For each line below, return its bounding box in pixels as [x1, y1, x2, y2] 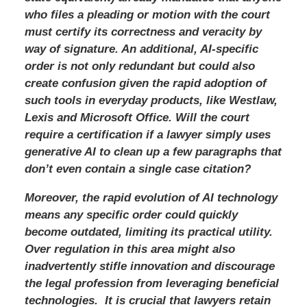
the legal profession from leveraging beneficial [24, 276, 279, 290]
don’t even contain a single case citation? [24, 162, 254, 175]
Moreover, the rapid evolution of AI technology [24, 191, 278, 204]
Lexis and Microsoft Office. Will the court [24, 110, 249, 124]
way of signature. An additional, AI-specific [24, 42, 258, 56]
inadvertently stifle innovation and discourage [24, 259, 275, 273]
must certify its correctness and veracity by [24, 25, 262, 38]
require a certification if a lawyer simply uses [24, 127, 271, 141]
